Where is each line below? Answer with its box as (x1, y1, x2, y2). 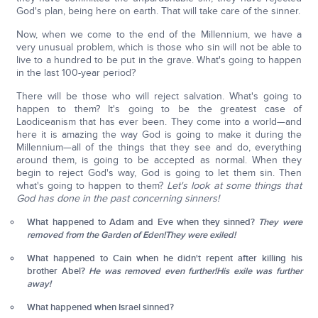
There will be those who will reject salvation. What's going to (16, 90, 302, 102)
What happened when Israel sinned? (27, 302, 175, 313)
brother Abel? (27, 265, 89, 277)
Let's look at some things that (167, 180, 302, 192)
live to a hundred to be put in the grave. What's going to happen (16, 54, 302, 66)
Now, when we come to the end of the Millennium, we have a (16, 28, 302, 40)
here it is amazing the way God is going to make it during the (16, 128, 302, 141)
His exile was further (216, 265, 302, 277)
